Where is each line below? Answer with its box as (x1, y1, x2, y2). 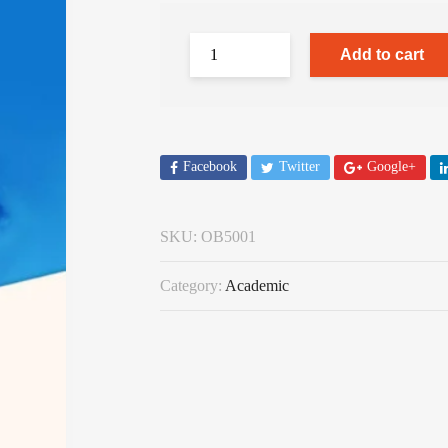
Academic (225, 276, 289, 294)
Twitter (279, 159, 320, 174)
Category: (160, 276, 225, 294)
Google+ (367, 159, 416, 174)
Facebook (183, 159, 237, 174)
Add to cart (340, 46, 424, 63)
